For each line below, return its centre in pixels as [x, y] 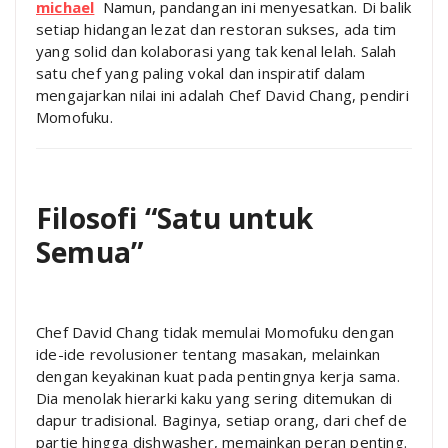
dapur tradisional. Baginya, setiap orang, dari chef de [221, 419]
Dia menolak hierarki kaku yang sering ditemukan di [214, 397]
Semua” [90, 251]
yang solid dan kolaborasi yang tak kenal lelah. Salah [216, 50]
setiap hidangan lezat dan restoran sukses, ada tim [216, 28]
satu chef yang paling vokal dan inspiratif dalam [201, 72]
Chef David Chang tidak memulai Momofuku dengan [215, 331]
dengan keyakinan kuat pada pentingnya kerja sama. [218, 375]
